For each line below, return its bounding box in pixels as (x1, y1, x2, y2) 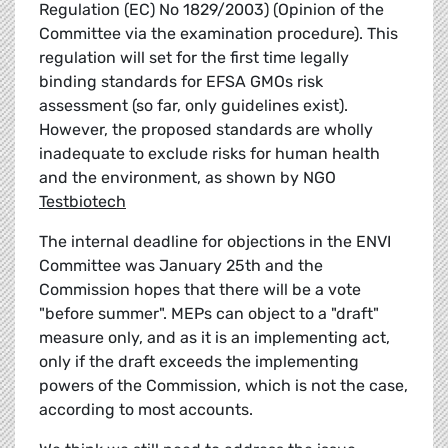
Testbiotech (39, 192, 126, 212)
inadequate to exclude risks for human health (39, 144, 380, 164)
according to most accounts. (39, 400, 253, 420)
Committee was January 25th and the (39, 256, 323, 276)
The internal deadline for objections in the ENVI (39, 232, 391, 252)
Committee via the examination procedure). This (39, 24, 398, 44)
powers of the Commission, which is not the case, (39, 376, 408, 396)
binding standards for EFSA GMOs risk (39, 72, 323, 92)
